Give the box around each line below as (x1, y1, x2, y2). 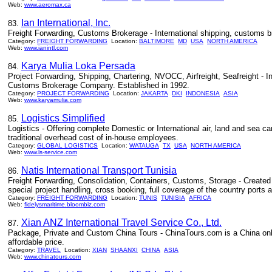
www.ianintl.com (24, 44, 68, 51)
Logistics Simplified (21, 113, 105, 123)
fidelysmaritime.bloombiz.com (24, 201, 105, 208)
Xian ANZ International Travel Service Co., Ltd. (21, 217, 222, 228)
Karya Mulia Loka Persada (21, 61, 135, 71)
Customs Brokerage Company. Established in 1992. (8, 81, 189, 90)
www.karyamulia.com (24, 97, 81, 103)
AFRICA (189, 194, 211, 201)
